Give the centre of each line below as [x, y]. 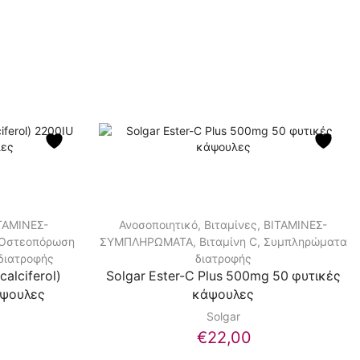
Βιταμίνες [231, 225]
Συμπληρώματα [305, 242]
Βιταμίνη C [228, 242]
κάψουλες [223, 295]
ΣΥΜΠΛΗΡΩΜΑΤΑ [146, 242]
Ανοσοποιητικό [159, 225]
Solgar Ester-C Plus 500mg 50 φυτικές [223, 276]
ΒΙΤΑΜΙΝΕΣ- [296, 225]
